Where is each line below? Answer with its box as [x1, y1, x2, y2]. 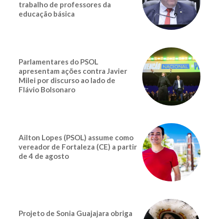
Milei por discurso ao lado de [19, 75, 115, 85]
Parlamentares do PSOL [19, 57, 98, 66]
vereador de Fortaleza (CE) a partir [19, 142, 137, 151]
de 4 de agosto [19, 151, 69, 160]
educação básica [19, 9, 75, 18]
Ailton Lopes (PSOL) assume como [19, 132, 133, 142]
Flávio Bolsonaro [19, 85, 75, 94]
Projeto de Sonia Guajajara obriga [19, 208, 132, 218]
